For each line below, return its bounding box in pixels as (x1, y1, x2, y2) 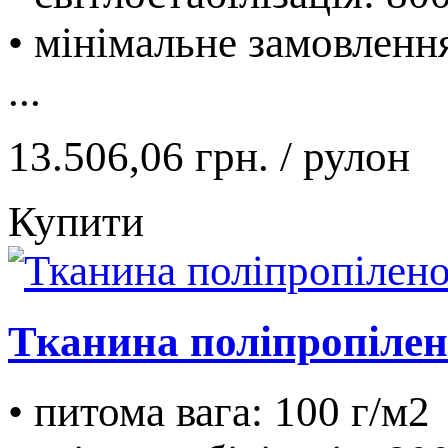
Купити (8, 198, 144, 246)
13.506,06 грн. (8, 133, 280, 181)
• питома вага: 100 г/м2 (8, 387, 430, 435)
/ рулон (280, 133, 410, 181)
